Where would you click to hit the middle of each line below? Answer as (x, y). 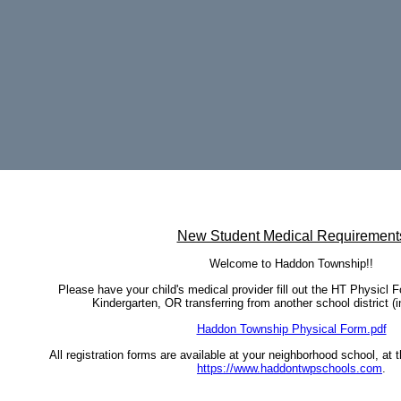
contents (24, 191)
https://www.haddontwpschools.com (290, 368)
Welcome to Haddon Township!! (291, 264)
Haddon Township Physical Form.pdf (291, 329)
